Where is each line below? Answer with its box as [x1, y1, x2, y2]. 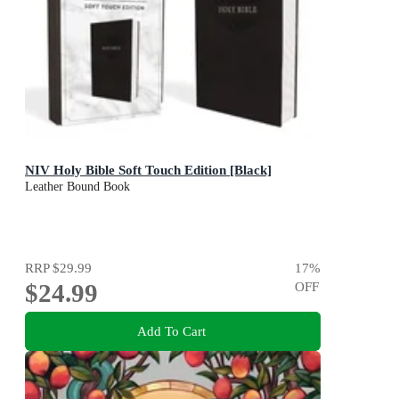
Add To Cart [136, 322, 206, 338]
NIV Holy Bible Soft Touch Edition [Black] [25, 162, 272, 178]
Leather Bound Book [25, 180, 130, 194]
